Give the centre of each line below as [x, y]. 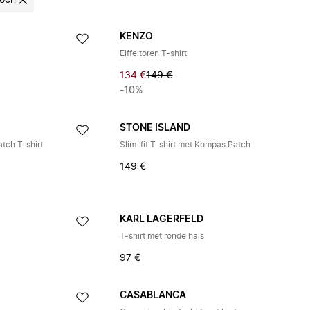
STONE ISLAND [155, 128]
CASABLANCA [153, 295]
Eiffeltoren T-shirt [154, 53]
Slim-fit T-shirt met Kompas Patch [185, 145]
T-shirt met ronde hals [162, 236]
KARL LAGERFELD [162, 219]
